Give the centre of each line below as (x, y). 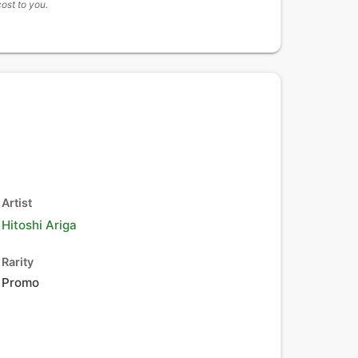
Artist (17, 203)
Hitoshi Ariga (39, 225)
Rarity (18, 262)
